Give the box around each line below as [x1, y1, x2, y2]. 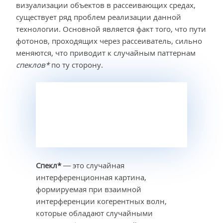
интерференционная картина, [36, 172, 146, 183]
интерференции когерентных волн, [36, 196, 167, 207]
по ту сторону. [49, 60, 103, 70]
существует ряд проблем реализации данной [16, 12, 181, 22]
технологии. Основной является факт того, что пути [16, 24, 206, 34]
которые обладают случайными [36, 208, 153, 219]
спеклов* [16, 60, 49, 70]
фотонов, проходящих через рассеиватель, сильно [16, 36, 202, 46]
